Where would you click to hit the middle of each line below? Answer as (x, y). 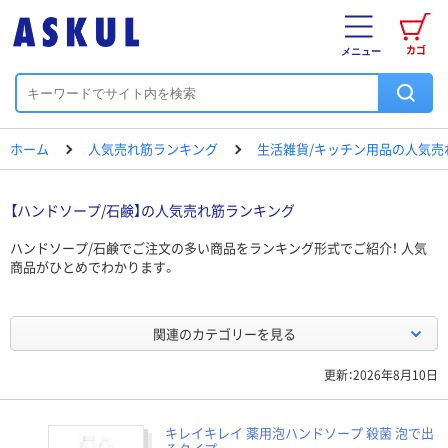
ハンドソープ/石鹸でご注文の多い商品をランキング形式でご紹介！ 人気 (218, 247)
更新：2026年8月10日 (381, 374)
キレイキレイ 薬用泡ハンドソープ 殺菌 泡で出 (299, 432)
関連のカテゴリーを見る (224, 333)
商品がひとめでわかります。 (93, 266)
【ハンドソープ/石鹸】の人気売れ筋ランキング (152, 210)
